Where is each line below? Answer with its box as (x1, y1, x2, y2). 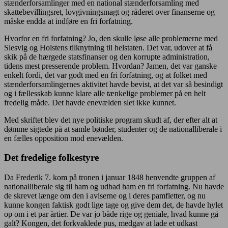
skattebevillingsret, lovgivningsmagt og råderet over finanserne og (4, 7, 215, 16)
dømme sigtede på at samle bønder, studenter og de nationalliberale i (4, 124, 222, 133)
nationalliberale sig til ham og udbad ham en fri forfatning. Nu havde (4, 182, 224, 191)
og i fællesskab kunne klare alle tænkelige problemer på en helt (4, 89, 206, 98)
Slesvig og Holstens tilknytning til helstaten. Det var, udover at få (4, 43, 212, 52)
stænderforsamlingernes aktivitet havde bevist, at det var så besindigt (4, 79, 223, 89)
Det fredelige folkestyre (4, 152, 99, 163)
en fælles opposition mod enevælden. (4, 133, 123, 142)
